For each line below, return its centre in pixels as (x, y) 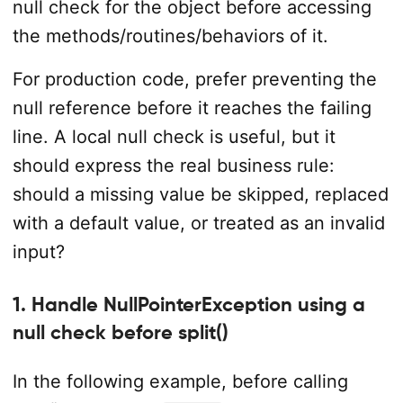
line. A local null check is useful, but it (174, 137)
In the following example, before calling (180, 381)
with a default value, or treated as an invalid (198, 223)
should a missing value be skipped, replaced (200, 194)
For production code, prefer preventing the (194, 79)
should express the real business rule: (173, 166)
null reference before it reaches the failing (192, 108)
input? (38, 252)
